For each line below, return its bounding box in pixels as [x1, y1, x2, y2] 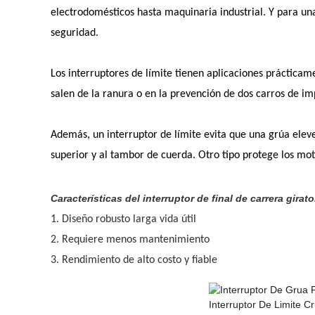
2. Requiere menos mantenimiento [51, 234, 210, 245]
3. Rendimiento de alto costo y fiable [51, 255, 217, 266]
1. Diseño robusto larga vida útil [51, 214, 196, 225]
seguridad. [51, 27, 98, 39]
